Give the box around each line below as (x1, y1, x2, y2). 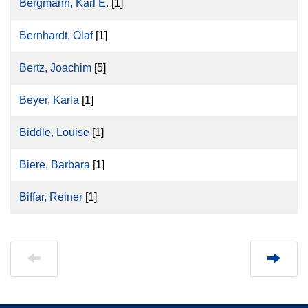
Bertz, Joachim (19, 62, 91, 74)
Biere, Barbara (19, 159, 90, 170)
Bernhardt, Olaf (19, 30, 93, 41)
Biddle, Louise (19, 126, 89, 138)
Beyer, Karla (19, 94, 79, 106)
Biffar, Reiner (19, 191, 82, 203)
